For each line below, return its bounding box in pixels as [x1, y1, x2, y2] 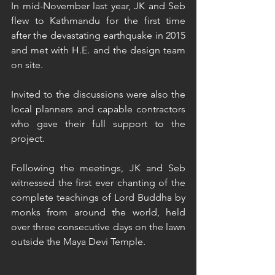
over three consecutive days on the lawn [11, 221, 185, 233]
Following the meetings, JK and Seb [11, 162, 185, 174]
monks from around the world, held [11, 206, 185, 218]
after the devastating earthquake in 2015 [11, 29, 185, 41]
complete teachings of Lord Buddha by [11, 192, 185, 203]
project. [11, 133, 47, 144]
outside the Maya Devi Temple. [11, 236, 145, 247]
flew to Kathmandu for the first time [11, 15, 185, 26]
